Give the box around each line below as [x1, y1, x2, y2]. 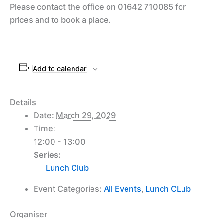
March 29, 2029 [56, 110, 116, 120]
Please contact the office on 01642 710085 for [10, 1, 186, 12]
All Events [104, 184, 142, 194]
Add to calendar [32, 64, 87, 73]
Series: [34, 149, 61, 160]
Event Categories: [34, 184, 102, 194]
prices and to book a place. [10, 15, 111, 25]
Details [10, 97, 36, 107]
